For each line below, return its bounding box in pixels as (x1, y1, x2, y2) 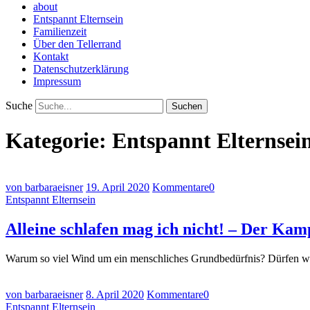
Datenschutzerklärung (33, 63, 129, 75)
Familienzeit (33, 26, 86, 37)
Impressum (33, 75, 81, 87)
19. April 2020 (86, 181, 149, 193)
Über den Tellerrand (33, 38, 121, 50)
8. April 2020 (86, 288, 144, 300)
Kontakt (33, 51, 69, 62)
